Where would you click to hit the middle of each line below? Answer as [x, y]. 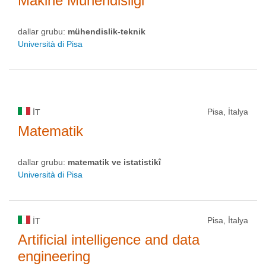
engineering [54, 256]
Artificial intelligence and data [109, 240]
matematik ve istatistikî [114, 162]
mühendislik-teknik [107, 31]
